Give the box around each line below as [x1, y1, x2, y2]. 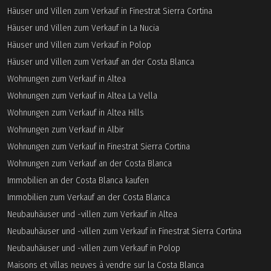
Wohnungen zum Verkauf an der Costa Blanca [7, 158, 172, 169]
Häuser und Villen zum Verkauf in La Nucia [7, 23, 159, 33]
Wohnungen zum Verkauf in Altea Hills [7, 108, 144, 118]
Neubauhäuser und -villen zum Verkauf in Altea [7, 209, 177, 220]
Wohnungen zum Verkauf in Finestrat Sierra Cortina [7, 142, 190, 152]
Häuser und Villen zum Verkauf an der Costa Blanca [7, 57, 194, 67]
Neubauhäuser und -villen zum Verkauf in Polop [7, 243, 180, 253]
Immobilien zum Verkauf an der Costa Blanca [7, 192, 170, 203]
